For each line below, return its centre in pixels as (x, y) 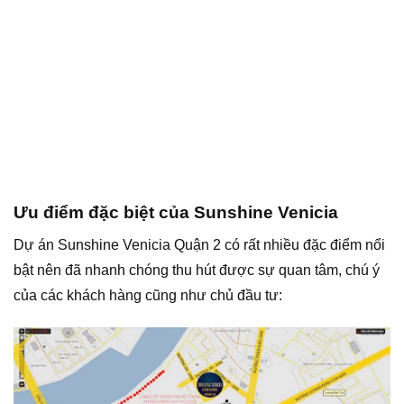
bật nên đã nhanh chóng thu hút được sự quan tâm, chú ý (197, 270)
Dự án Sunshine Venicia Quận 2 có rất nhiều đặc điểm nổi (199, 244)
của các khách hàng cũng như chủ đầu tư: (148, 295)
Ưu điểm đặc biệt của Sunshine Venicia (176, 213)
